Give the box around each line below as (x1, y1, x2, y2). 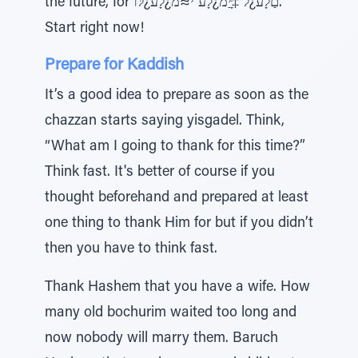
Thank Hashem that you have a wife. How (45, 280, 310, 295)
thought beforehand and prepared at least (45, 191, 308, 205)
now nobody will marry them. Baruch (45, 332, 278, 346)
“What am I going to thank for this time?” (45, 140, 305, 154)
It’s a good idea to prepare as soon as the (45, 89, 308, 103)
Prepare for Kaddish (45, 58, 184, 74)
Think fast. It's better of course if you (45, 165, 275, 180)
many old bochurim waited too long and (45, 306, 296, 320)
